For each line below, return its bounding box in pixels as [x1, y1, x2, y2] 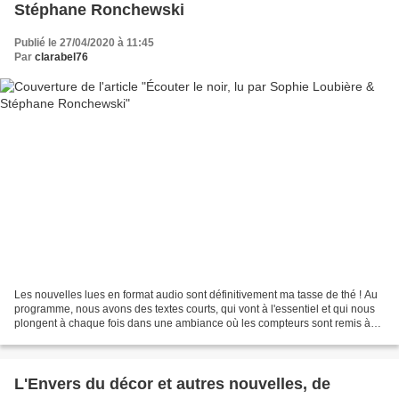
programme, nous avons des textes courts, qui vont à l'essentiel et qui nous [14, 303, 375, 316]
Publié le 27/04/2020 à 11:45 [14, 36, 154, 49]
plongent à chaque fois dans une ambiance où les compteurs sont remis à [14, 317, 370, 330]
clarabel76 [35, 50, 88, 63]
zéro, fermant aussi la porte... [14, 331, 153, 345]
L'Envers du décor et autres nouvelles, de [14, 375, 330, 394]
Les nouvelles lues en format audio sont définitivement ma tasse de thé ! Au [14, 289, 378, 302]
